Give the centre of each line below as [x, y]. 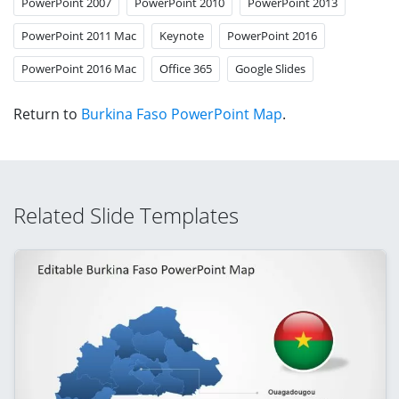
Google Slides [270, 68]
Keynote [182, 35]
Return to [47, 114]
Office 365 [186, 68]
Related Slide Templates [126, 215]
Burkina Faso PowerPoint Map [182, 114]
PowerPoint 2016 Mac [79, 68]
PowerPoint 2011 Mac [79, 35]
